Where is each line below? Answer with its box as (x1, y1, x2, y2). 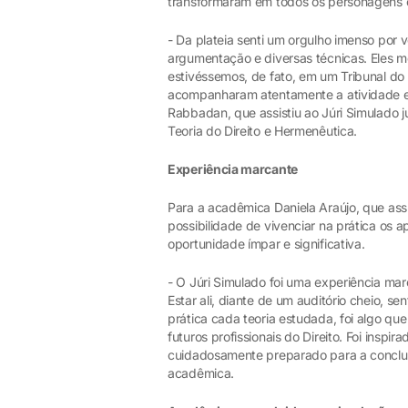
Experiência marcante (168, 161, 298, 177)
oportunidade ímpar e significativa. (168, 236, 365, 251)
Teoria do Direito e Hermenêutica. (168, 123, 358, 138)
